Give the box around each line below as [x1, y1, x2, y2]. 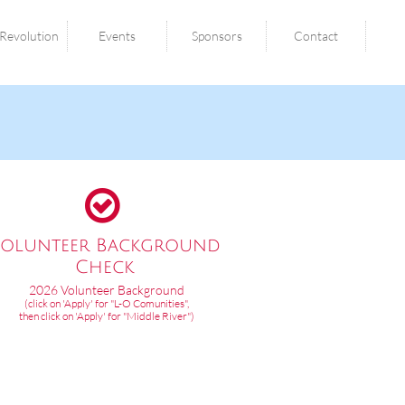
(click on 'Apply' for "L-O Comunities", [24, 297, 189, 310]
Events [99, 28, 136, 43]
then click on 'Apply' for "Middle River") [19, 309, 194, 323]
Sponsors [191, 28, 242, 43]
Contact [294, 28, 338, 43]
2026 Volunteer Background [29, 282, 184, 297]
